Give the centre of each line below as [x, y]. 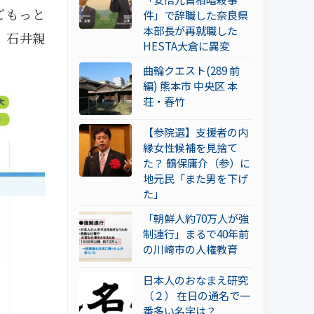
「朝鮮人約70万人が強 [196, 218]
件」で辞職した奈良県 [196, 15]
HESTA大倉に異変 [186, 46]
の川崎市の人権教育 [190, 249]
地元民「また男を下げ [196, 178]
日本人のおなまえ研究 [196, 280]
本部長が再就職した [190, 30]
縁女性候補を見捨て [190, 148]
